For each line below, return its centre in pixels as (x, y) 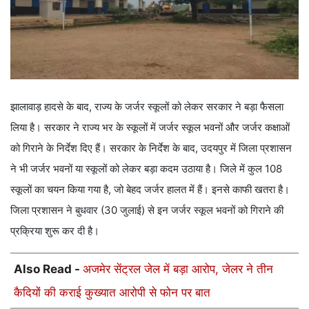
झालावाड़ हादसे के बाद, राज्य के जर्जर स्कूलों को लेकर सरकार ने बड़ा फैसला (147, 106)
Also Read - (48, 269)
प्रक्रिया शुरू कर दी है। (55, 230)
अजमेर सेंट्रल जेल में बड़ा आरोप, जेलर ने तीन (178, 269)
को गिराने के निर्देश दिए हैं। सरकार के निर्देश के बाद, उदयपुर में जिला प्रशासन (151, 148)
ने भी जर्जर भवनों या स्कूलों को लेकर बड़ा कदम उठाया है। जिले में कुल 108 (146, 168)
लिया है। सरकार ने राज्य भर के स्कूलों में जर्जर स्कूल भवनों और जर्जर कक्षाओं (150, 127)
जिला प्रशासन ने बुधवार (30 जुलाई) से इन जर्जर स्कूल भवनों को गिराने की (147, 210)
